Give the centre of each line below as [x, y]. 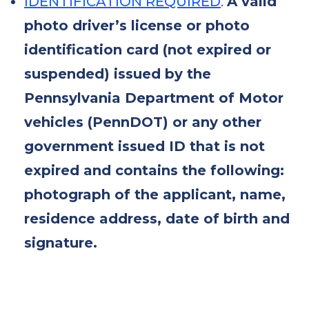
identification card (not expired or [148, 50]
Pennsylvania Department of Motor [154, 98]
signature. [61, 243]
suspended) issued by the [118, 74]
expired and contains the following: [154, 170]
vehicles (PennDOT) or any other [143, 122]
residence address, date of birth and [157, 219]
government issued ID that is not [144, 146]
